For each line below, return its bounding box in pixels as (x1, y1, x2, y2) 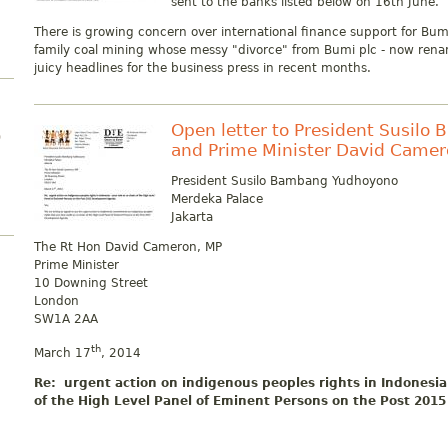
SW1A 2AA (34, 312, 98, 326)
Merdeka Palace (171, 192, 263, 206)
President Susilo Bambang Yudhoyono (171, 174, 398, 188)
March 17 (34, 346, 91, 360)
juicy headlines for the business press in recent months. (34, 61, 371, 75)
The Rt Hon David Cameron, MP (34, 240, 222, 254)
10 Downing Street (34, 276, 148, 290)
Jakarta (171, 210, 213, 224)
